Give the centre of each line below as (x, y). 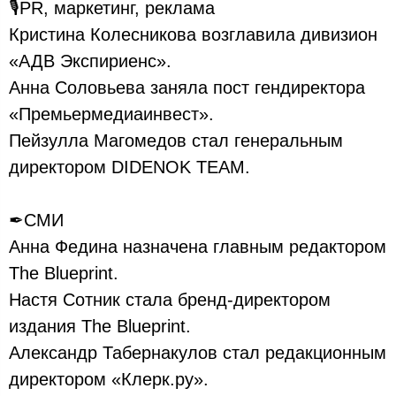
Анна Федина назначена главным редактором (198, 247)
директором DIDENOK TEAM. (129, 167)
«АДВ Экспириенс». (90, 61)
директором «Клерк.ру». (109, 379)
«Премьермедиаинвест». (111, 114)
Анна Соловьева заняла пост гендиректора (187, 88)
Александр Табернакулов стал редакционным (198, 353)
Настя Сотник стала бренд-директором (170, 300)
